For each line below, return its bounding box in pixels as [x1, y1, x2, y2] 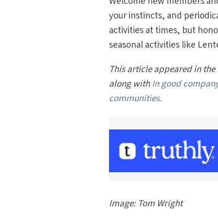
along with [109, 77, 152, 91]
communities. [109, 92, 163, 105]
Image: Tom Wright [109, 197, 183, 211]
